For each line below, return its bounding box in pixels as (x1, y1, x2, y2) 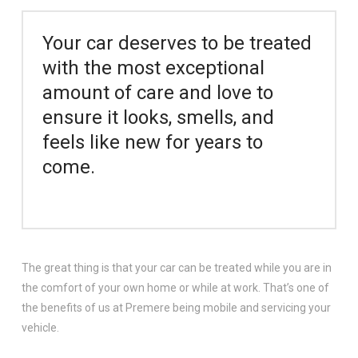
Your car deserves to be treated (42, 31, 312, 54)
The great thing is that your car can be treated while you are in (21, 261, 332, 274)
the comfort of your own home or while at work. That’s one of (21, 280, 329, 294)
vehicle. (21, 320, 59, 334)
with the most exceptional (42, 56, 265, 79)
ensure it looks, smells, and (42, 105, 274, 129)
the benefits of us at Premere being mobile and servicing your (21, 300, 331, 314)
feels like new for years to (42, 130, 263, 153)
